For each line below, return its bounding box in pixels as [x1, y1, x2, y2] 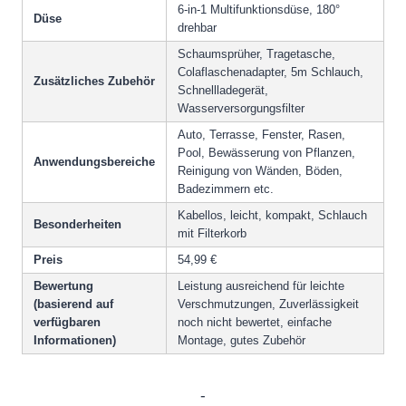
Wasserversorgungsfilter [178, 101, 304, 115]
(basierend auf [34, 296, 113, 311]
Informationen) [34, 333, 116, 347]
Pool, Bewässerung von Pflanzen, [178, 145, 355, 159]
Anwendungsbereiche [34, 154, 155, 169]
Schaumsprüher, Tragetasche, [178, 46, 335, 61]
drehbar [178, 20, 217, 34]
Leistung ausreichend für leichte [178, 278, 344, 293]
